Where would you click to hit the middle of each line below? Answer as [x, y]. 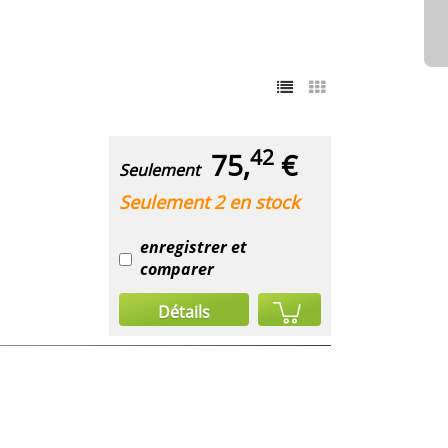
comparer [177, 268]
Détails [184, 311]
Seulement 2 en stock [209, 201]
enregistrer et [193, 246]
